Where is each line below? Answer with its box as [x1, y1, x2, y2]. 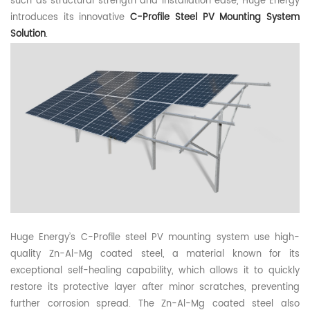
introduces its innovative [10, 10, 131, 26]
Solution [10, 27, 46, 42]
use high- [253, 230, 300, 246]
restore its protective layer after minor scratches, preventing [10, 280, 300, 295]
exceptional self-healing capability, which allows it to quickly [10, 264, 300, 279]
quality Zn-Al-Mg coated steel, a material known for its [10, 247, 300, 262]
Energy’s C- [39, 230, 93, 246]
